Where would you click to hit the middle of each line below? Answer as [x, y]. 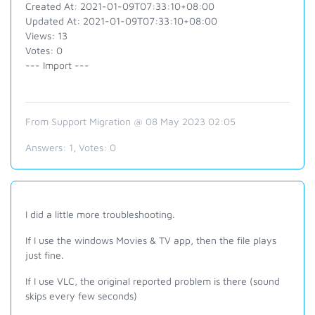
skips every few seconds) [81, 296]
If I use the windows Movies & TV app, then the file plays [151, 240]
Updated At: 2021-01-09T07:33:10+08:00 [121, 21]
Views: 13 [46, 36]
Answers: [47, 147]
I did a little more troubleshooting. [100, 214]
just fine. [45, 255]
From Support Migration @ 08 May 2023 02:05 [130, 121]
